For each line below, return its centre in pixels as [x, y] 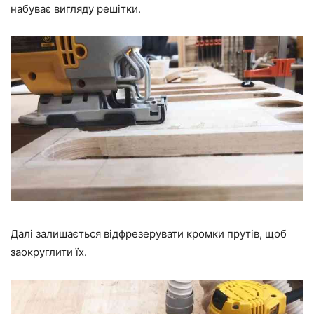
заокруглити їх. [49, 252]
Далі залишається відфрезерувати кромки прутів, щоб [149, 234]
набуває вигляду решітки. [76, 8]
